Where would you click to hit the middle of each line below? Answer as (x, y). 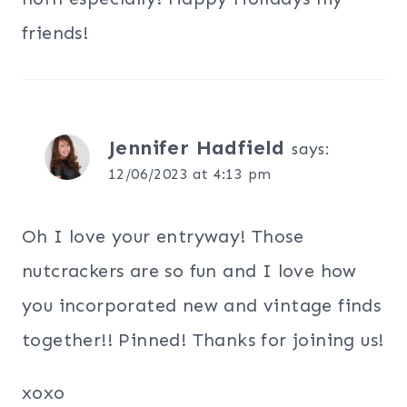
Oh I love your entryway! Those (163, 237)
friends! (55, 33)
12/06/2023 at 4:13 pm (190, 174)
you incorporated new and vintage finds (202, 306)
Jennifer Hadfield (197, 148)
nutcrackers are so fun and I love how (189, 271)
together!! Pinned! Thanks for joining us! (203, 340)
